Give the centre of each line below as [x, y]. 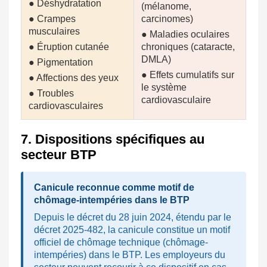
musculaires [54, 32]
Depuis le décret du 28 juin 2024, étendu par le [133, 218]
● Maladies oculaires [185, 35]
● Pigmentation [61, 63]
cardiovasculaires [66, 106]
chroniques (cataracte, [188, 47]
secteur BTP [59, 155]
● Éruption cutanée [69, 47]
